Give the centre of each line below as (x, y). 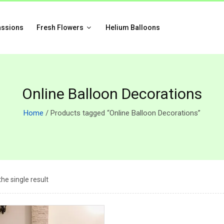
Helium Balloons (132, 27)
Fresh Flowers (60, 27)
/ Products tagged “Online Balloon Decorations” (122, 113)
